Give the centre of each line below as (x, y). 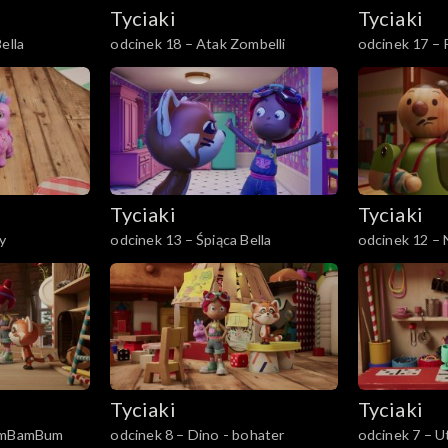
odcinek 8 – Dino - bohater (198, 435)
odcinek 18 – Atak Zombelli (198, 43)
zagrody (384, 260)
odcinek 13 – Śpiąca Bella (191, 239)
